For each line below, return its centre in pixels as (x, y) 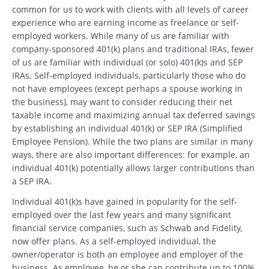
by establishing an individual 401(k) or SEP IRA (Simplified (127, 128)
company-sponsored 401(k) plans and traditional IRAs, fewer (133, 49)
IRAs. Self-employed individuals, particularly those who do (129, 75)
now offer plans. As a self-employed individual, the (114, 241)
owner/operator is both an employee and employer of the (128, 254)
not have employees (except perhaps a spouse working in (127, 88)
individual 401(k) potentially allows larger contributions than (133, 168)
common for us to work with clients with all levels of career (130, 9)
